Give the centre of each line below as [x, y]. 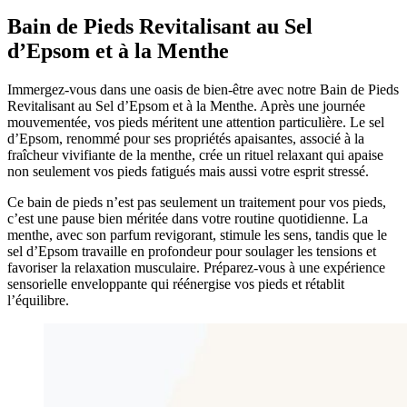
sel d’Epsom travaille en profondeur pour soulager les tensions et [192, 251]
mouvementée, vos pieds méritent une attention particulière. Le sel [196, 122]
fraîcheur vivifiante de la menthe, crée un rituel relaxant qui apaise [195, 154]
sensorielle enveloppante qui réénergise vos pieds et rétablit [176, 283]
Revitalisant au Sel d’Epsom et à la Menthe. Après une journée [186, 105]
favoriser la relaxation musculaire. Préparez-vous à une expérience [196, 267]
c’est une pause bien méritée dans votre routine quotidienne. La [188, 218]
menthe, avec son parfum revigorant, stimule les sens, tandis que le [197, 234]
